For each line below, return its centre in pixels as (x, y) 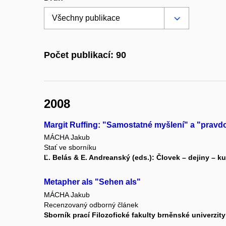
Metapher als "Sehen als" (92, 182)
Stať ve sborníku (70, 148)
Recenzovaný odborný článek (91, 205)
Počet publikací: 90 (85, 55)
